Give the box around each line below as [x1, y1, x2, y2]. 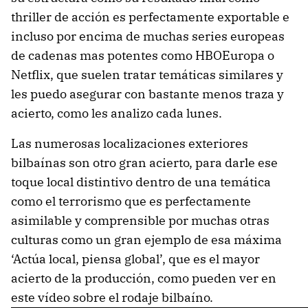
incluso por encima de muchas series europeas [11, 27, 285, 44]
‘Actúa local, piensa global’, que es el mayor [11, 250, 260, 267]
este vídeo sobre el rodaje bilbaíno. [11, 289, 213, 305]
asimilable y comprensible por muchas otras [11, 212, 269, 228]
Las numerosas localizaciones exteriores [11, 135, 248, 151]
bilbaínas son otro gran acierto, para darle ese [11, 154, 278, 170]
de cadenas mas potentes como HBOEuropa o [11, 47, 274, 63]
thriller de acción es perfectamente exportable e [11, 8, 289, 25]
